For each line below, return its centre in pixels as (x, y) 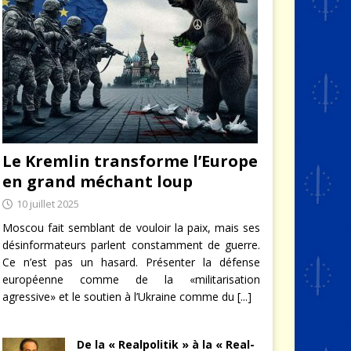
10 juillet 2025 (47, 203)
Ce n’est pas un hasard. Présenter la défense (131, 262)
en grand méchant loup (97, 181)
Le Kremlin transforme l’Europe (130, 161)
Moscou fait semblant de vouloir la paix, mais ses (131, 227)
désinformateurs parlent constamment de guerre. (131, 244)
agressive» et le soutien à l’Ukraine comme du (119, 296)
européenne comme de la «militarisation (131, 279)
